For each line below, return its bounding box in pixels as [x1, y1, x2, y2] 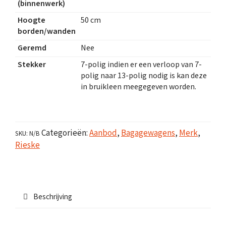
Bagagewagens [121, 128, 175, 139]
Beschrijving [33, 192, 72, 202]
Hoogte [18, 15, 45, 26]
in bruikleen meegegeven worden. [81, 82, 196, 92]
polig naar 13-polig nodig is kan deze [81, 71, 207, 81]
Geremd [18, 43, 46, 53]
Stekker [18, 60, 46, 70]
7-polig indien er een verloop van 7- [81, 60, 202, 70]
